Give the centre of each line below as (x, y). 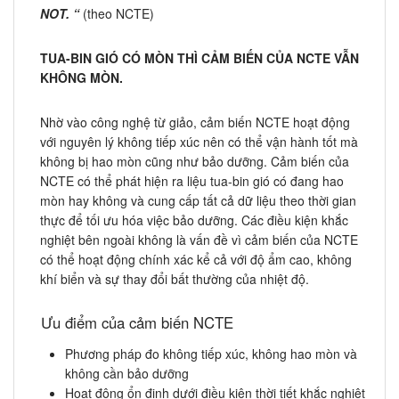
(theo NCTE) (117, 14)
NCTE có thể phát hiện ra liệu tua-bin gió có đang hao (192, 181)
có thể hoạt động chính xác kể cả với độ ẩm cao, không (196, 260)
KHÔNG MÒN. (81, 78)
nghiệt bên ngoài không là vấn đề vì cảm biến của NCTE (199, 240)
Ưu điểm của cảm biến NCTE (137, 323)
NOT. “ (60, 14)
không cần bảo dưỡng (127, 374)
